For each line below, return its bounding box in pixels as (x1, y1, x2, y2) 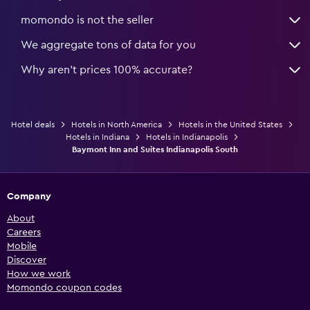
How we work (7, 268, 71, 279)
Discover (7, 255, 46, 265)
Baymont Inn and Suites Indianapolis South (72, 145, 238, 154)
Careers (7, 227, 41, 237)
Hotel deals (11, 120, 55, 129)
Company (7, 191, 51, 201)
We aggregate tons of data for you (21, 39, 196, 51)
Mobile (7, 241, 37, 251)
